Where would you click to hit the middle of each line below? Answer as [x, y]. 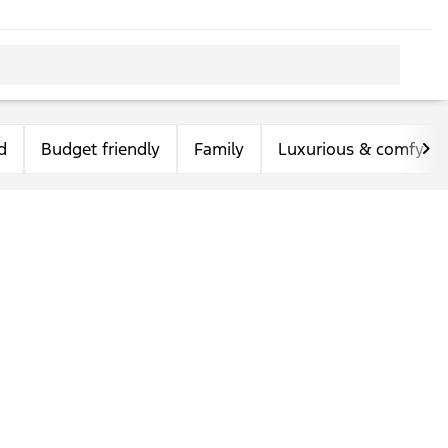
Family [219, 149]
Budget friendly [100, 149]
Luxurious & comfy [351, 149]
